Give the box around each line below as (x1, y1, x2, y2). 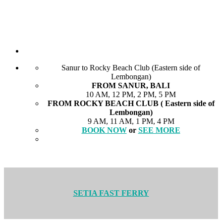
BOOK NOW (81, 125, 127, 134)
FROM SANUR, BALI (92, 81, 170, 90)
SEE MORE (138, 125, 180, 134)
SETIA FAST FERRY (73, 189, 149, 198)
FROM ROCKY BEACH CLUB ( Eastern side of (47, 99, 215, 108)
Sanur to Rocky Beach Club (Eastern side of (61, 63, 200, 72)
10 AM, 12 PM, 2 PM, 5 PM (86, 90, 176, 99)
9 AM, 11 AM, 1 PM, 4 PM (87, 116, 174, 125)
